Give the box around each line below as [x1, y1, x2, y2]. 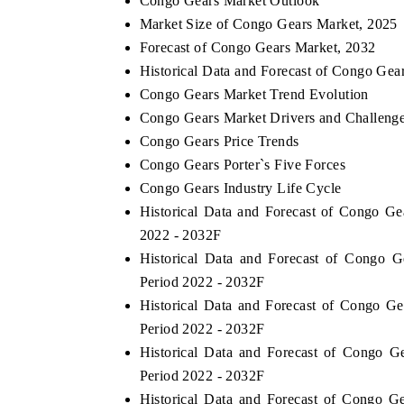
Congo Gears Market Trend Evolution [139, 87, 369, 103]
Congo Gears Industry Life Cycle [139, 180, 342, 197]
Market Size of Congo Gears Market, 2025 [139, 16, 398, 32]
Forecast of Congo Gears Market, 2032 [139, 40, 376, 56]
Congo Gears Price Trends [139, 133, 299, 150]
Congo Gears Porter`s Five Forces [139, 157, 345, 173]
